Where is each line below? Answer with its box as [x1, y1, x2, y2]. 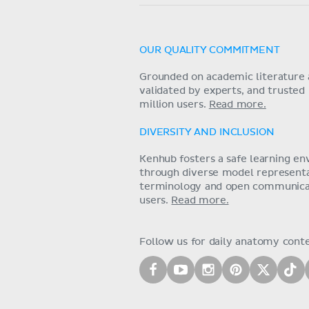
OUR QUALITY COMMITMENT [139, 46, 280, 55]
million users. [139, 100, 209, 110]
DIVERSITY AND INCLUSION [139, 128, 275, 137]
